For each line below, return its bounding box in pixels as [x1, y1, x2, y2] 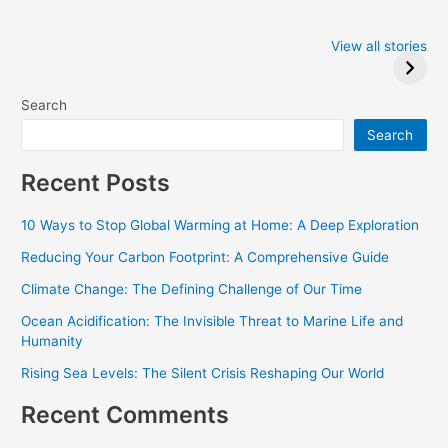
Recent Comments [21, 399, 230, 429]
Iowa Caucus [41, 13, 154, 35]
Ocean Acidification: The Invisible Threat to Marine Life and [21, 312, 404, 329]
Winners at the [244, 36, 373, 58]
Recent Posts [21, 168, 171, 198]
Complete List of [244, 13, 389, 35]
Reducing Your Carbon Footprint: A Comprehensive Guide [21, 248, 390, 265]
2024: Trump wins [41, 36, 198, 58]
